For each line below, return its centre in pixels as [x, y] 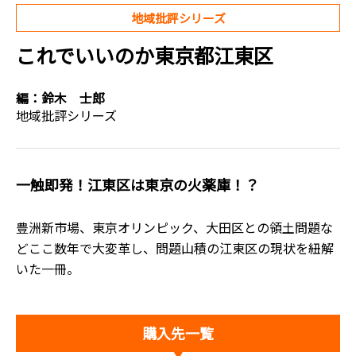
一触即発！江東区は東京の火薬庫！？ [137, 184]
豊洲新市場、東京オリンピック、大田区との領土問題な [174, 227]
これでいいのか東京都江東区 [145, 55]
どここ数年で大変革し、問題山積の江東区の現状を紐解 [175, 248]
